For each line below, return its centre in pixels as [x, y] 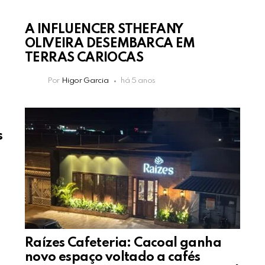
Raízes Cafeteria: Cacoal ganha [123, 243]
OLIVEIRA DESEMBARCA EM [110, 44]
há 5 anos [138, 81]
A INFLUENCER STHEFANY [104, 30]
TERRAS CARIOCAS [84, 58]
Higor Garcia [85, 81]
